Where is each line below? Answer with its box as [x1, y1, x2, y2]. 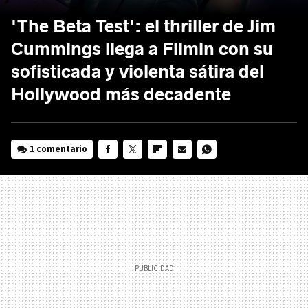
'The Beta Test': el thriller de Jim [11, 15, 276, 37]
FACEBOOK [98, 162, 140, 174]
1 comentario [30, 142, 88, 155]
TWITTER [123, 162, 157, 174]
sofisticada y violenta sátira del [11, 60, 264, 82]
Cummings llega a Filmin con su [11, 38, 274, 60]
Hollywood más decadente [11, 83, 231, 105]
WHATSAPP [197, 162, 239, 174]
